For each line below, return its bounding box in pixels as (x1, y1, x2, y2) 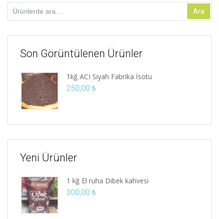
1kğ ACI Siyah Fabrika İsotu (66, 71, 152, 81)
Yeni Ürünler (20, 151, 77, 164)
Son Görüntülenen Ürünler (20, 47, 143, 60)
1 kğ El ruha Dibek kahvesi (66, 175, 149, 185)
